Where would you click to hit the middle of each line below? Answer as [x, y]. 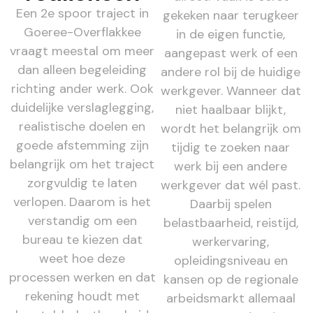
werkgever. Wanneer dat [231, 90]
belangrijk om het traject [82, 164]
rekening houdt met [82, 296]
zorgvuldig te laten [82, 183]
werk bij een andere [231, 166]
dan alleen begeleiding [82, 70]
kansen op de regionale [231, 279]
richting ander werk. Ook [82, 88]
